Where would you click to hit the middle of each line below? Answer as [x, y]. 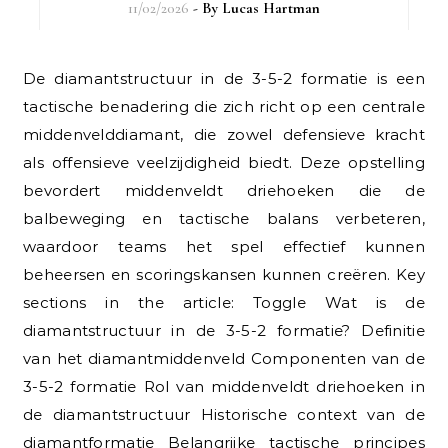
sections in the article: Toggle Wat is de [224, 302]
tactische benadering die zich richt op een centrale [224, 106]
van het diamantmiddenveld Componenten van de [224, 358]
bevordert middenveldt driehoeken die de [224, 190]
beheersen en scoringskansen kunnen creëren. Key [224, 274]
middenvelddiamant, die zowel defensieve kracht [224, 134]
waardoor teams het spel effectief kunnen [224, 246]
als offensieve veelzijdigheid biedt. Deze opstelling [224, 162]
